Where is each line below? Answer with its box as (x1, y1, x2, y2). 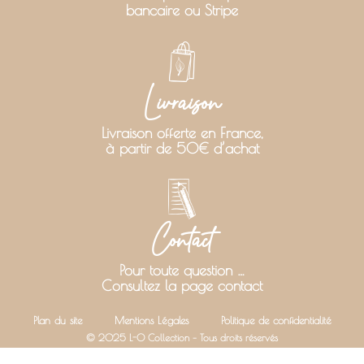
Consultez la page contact (102, 277, 262, 295)
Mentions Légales (114, 313, 188, 327)
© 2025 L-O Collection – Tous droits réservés (86, 331, 278, 343)
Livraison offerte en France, (101, 123, 263, 141)
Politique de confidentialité (220, 313, 331, 327)
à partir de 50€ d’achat (105, 140, 259, 158)
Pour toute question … (119, 261, 245, 279)
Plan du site (32, 313, 82, 327)
